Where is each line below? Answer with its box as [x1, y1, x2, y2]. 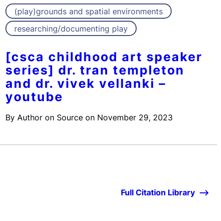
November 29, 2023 [97, 112, 173, 123]
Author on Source [17, 112, 83, 123]
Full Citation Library [121, 187, 195, 197]
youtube [5, 89, 63, 105]
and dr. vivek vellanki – [5, 76, 166, 91]
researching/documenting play [14, 24, 128, 34]
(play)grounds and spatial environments [14, 6, 163, 17]
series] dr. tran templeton [5, 63, 184, 78]
